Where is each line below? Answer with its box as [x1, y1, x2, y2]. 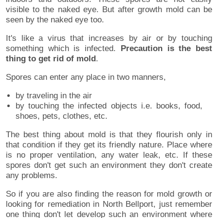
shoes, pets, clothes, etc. [16, 111, 108, 121]
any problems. [6, 170, 57, 180]
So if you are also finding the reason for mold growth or [6, 189, 212, 199]
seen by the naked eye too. [6, 15, 104, 24]
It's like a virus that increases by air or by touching [6, 33, 212, 43]
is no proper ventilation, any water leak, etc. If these [6, 150, 212, 160]
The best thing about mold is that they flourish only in [6, 129, 212, 139]
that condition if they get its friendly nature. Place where [6, 140, 212, 149]
